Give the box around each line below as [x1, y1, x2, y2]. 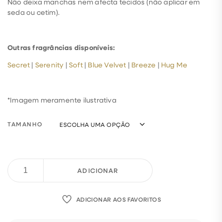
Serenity [35, 60, 64, 70]
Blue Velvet [88, 60, 126, 70]
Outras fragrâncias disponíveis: [7, 42, 117, 52]
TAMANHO [7, 120, 43, 128]
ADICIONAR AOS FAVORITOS [76, 195, 162, 204]
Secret [7, 60, 30, 70]
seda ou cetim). [7, 7, 59, 17]
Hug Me [161, 60, 188, 70]
